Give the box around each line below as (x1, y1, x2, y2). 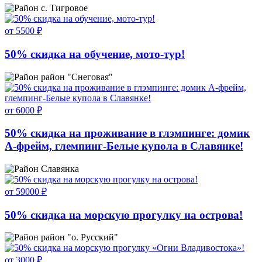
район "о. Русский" (41, 232, 118, 243)
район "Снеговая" (41, 71, 113, 82)
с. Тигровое (41, 3, 88, 13)
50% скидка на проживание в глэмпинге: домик (5, 127, 250, 140)
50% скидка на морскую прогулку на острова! (5, 208, 243, 221)
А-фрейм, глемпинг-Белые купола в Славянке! (5, 140, 243, 153)
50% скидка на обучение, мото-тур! (5, 47, 185, 60)
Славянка (41, 163, 79, 174)
